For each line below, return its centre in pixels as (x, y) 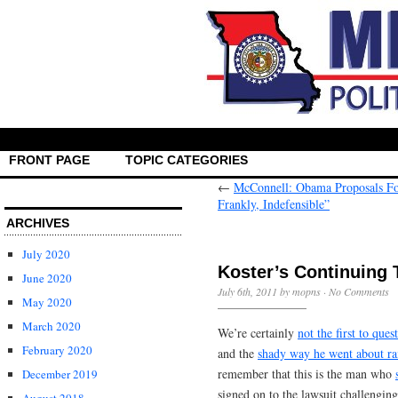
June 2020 (47, 278)
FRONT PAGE (49, 159)
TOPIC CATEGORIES (187, 159)
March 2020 (52, 326)
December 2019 (60, 374)
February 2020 (57, 350)
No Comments (359, 291)
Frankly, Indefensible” (274, 203)
